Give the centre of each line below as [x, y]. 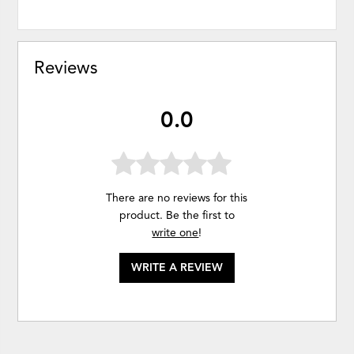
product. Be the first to [177, 215]
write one [175, 232]
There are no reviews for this [177, 198]
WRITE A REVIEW [177, 267]
